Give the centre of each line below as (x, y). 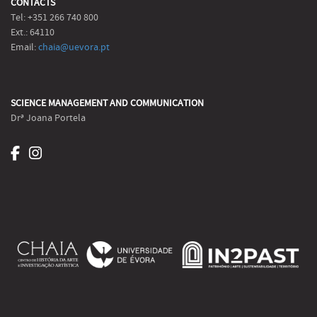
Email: (24, 48)
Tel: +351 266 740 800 (54, 18)
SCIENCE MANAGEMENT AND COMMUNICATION (107, 104)
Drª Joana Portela (48, 119)
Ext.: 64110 (33, 33)
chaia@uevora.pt (74, 48)
